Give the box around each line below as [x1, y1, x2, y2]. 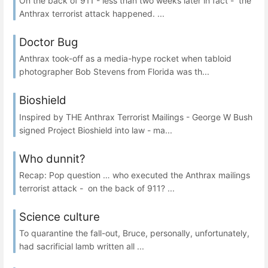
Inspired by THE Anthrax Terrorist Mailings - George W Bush [19, 111, 252, 122]
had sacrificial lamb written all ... [19, 240, 144, 251]
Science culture [19, 209, 100, 224]
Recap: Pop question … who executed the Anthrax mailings [19, 169, 250, 180]
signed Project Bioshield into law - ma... [19, 124, 172, 135]
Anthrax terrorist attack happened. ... [19, 8, 165, 19]
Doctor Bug [19, 35, 78, 50]
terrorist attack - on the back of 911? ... [19, 182, 175, 193]
